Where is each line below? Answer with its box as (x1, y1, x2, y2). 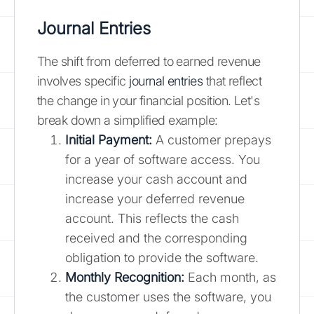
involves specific (37, 73, 130, 88)
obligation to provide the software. (65, 250, 259, 265)
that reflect (203, 73, 262, 88)
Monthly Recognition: (65, 269, 184, 285)
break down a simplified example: (37, 112, 218, 128)
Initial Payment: (65, 132, 152, 147)
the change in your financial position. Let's (37, 93, 260, 108)
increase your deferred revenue (65, 191, 245, 206)
